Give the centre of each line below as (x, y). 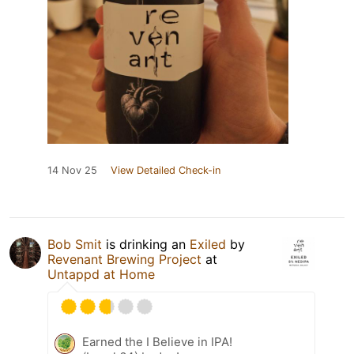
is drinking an (146, 244)
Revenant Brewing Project (124, 259)
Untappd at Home (101, 274)
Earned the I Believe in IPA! (157, 341)
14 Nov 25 (72, 170)
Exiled (208, 244)
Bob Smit (75, 244)
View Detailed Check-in (166, 170)
